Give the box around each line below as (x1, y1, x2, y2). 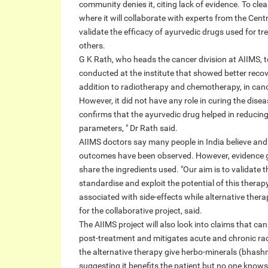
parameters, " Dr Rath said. (79, 123, 178, 133)
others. (79, 41, 105, 50)
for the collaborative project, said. (79, 206, 202, 215)
